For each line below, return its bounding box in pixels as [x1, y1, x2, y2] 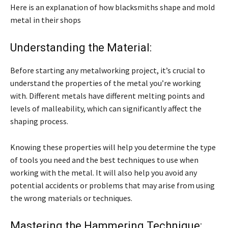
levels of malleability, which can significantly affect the [10, 103, 202, 114]
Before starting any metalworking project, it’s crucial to [10, 65, 205, 76]
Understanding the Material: [10, 41, 152, 54]
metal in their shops [10, 15, 81, 25]
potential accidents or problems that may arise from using [10, 180, 215, 191]
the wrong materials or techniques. [10, 193, 132, 204]
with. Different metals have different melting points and [10, 91, 205, 101]
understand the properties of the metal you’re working [10, 78, 201, 89]
